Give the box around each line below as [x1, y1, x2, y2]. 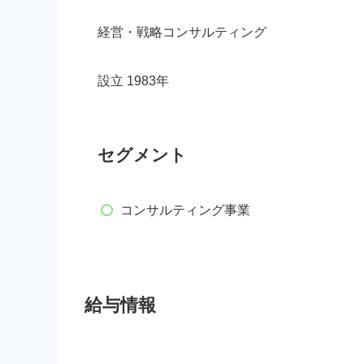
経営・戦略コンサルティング [97, 24, 266, 39]
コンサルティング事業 [120, 202, 250, 217]
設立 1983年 [97, 73, 169, 88]
